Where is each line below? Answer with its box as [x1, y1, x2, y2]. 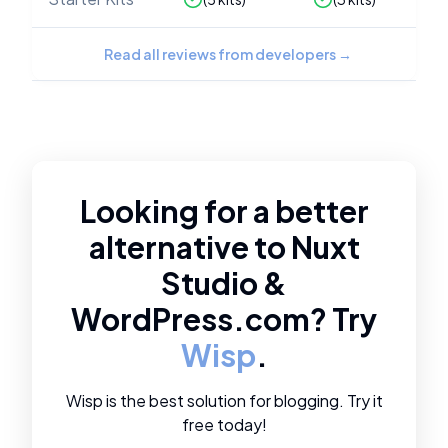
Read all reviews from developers [103, 45, 336, 63]
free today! [181, 414, 267, 435]
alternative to [88, 228, 291, 266]
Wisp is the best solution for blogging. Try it [65, 390, 383, 411]
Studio [161, 264, 258, 302]
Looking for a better [79, 192, 369, 230]
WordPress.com [71, 300, 310, 338]
